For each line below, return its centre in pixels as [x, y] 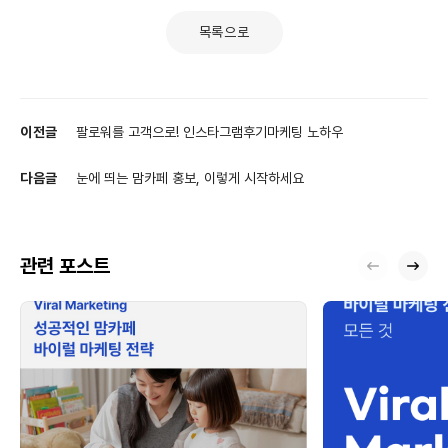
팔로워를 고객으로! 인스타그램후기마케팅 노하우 [209, 132]
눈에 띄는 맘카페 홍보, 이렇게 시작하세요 [190, 178]
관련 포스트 [65, 266]
